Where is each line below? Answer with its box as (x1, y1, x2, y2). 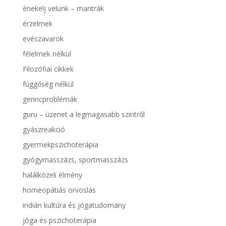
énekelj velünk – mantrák (22, 3, 104, 13)
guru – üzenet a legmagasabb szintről (22, 109, 145, 119)
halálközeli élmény (22, 169, 82, 180)
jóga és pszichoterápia (22, 215, 96, 225)
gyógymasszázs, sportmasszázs (22, 154, 128, 164)
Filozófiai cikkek (22, 64, 74, 74)
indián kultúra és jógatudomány (22, 200, 126, 210)
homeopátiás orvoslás (22, 185, 96, 195)
